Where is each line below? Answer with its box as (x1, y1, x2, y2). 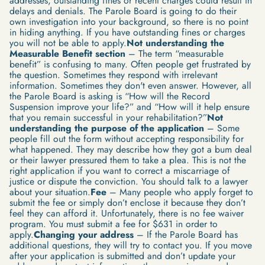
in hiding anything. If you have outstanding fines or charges (9, 25, 245, 40)
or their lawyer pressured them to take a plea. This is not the (9, 153, 246, 167)
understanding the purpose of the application (9, 121, 204, 135)
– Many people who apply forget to (106, 185, 253, 199)
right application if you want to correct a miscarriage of (9, 164, 230, 178)
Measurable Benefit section (9, 47, 125, 61)
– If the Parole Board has (133, 228, 238, 242)
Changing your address (33, 228, 134, 242)
